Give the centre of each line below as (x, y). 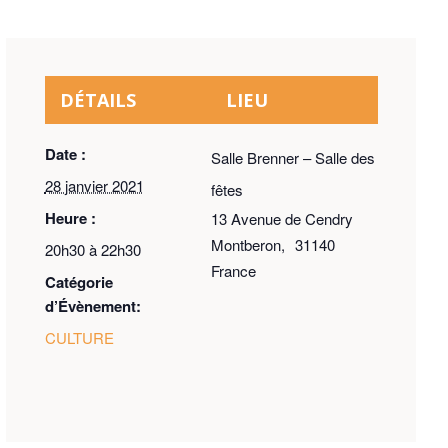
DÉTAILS (97, 100)
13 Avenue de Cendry (282, 219)
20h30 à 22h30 (92, 250)
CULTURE (79, 338)
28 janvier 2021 (94, 186)
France (234, 271)
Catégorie (78, 282)
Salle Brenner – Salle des (293, 158)
